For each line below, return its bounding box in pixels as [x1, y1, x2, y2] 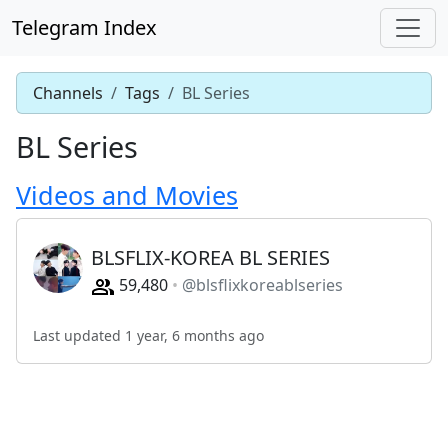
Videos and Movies [16, 178, 238, 212]
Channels [33, 82, 103, 104]
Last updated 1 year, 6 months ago [33, 325, 264, 345]
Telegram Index [12, 14, 157, 41]
